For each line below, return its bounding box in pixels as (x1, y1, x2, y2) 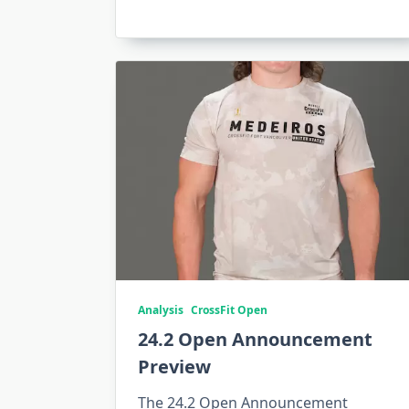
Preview (138, 354, 211, 380)
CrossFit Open (191, 302, 267, 319)
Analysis (138, 302, 184, 319)
